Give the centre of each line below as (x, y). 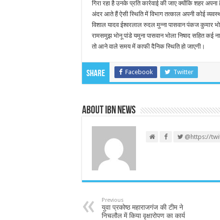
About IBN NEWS (109, 111)
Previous (113, 200)
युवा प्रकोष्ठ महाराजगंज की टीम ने (142, 207)
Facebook (139, 72)
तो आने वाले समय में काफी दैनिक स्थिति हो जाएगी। (149, 46)
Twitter (183, 72)
